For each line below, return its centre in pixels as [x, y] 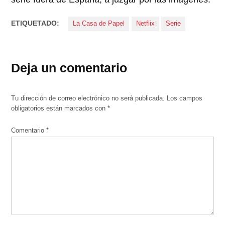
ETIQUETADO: [35, 23]
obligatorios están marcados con [60, 109]
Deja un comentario [69, 68]
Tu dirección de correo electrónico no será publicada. [88, 99]
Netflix [145, 24]
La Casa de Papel [99, 24]
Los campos [185, 99]
